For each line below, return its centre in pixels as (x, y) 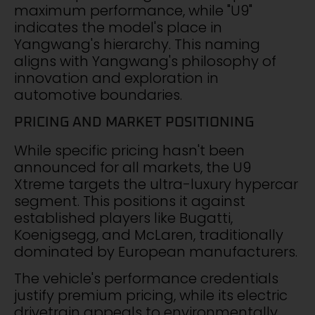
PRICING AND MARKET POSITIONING (134, 122)
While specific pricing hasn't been (129, 150)
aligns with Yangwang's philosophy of (145, 62)
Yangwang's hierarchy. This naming (137, 45)
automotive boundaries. (98, 95)
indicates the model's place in (118, 28)
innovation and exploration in (116, 78)
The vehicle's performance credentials (146, 278)
